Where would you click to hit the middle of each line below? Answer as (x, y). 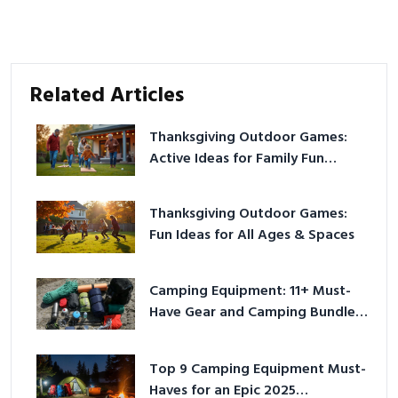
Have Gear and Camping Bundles (256, 313)
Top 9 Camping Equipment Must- (258, 369)
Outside (175, 180)
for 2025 (177, 334)
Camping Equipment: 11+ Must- (251, 292)
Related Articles (107, 96)
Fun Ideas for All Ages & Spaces (252, 236)
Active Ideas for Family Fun (237, 159)
